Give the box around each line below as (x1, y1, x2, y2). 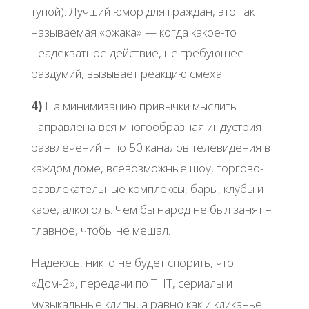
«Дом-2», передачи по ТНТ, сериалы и (30, 275, 232, 292)
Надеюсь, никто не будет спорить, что (30, 255, 234, 271)
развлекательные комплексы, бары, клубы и (30, 181, 263, 197)
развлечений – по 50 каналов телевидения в (30, 139, 270, 156)
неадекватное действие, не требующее (30, 44, 244, 61)
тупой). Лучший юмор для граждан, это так (30, 3, 255, 19)
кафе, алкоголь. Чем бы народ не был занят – (30, 201, 272, 218)
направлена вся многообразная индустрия (30, 119, 261, 135)
